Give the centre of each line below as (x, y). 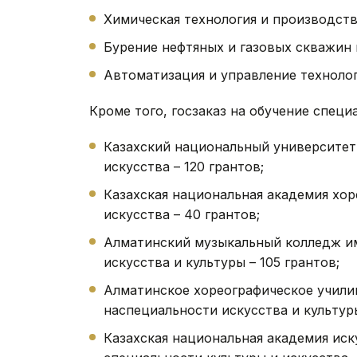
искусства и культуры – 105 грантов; (222, 262)
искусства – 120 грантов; (184, 166)
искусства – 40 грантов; (182, 214)
